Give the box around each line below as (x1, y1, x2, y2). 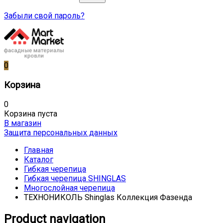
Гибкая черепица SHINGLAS (24, 174, 126, 184)
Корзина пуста (4, 109, 57, 119)
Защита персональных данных (4, 128, 117, 138)
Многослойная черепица (24, 183, 115, 193)
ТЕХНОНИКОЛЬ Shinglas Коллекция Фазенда (24, 193, 192, 203)
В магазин (4, 118, 41, 128)
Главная (24, 145, 53, 155)
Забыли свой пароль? (4, 10, 85, 20)
